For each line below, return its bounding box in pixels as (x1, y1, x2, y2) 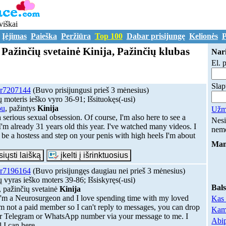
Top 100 (94, 32, 123, 41)
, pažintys (5, 103, 37, 112)
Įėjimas (2, 32, 27, 41)
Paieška (30, 32, 57, 41)
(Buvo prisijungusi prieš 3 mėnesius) (30, 85, 149, 94)
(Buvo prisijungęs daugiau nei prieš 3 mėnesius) (30, 166, 185, 175)
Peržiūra (61, 32, 91, 41)
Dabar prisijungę (126, 32, 185, 41)
